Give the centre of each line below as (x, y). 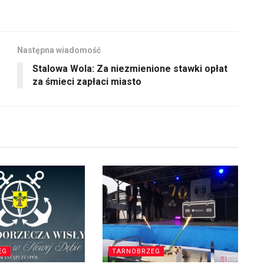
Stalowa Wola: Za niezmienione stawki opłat (130, 68)
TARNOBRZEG (136, 252)
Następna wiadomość (59, 50)
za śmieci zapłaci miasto (87, 81)
